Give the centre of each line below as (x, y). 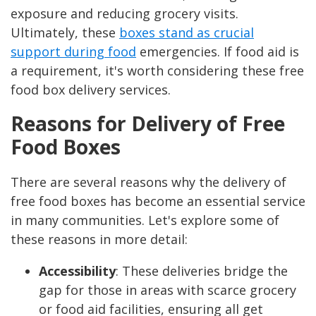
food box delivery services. (91, 90)
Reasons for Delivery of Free (148, 124)
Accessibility (77, 271)
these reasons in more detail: (99, 239)
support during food (73, 52)
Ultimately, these (65, 33)
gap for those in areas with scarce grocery (168, 290)
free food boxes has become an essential (137, 201)
